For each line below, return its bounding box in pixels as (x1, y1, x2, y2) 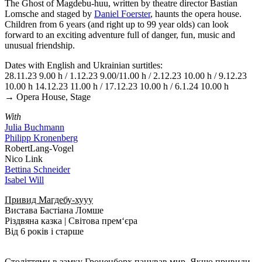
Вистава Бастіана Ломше (5, 205, 104, 215)
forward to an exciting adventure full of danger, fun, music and (5, 30, 235, 40)
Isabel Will (5, 175, 44, 185)
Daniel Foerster (94, 9, 150, 19)
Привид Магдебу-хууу (5, 195, 93, 205)
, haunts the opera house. (150, 9, 242, 19)
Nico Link (5, 154, 43, 164)
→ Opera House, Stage (5, 92, 91, 102)
